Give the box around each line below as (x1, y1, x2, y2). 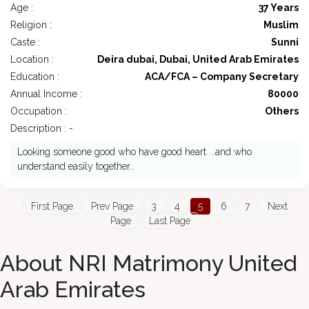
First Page (30, 201, 73, 212)
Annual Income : (10, 88, 82, 100)
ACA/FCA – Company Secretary (145, 71, 299, 83)
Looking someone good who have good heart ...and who (17, 146, 252, 158)
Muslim (263, 19, 299, 31)
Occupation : (10, 106, 67, 117)
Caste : (10, 37, 40, 48)
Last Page (148, 215, 190, 227)
